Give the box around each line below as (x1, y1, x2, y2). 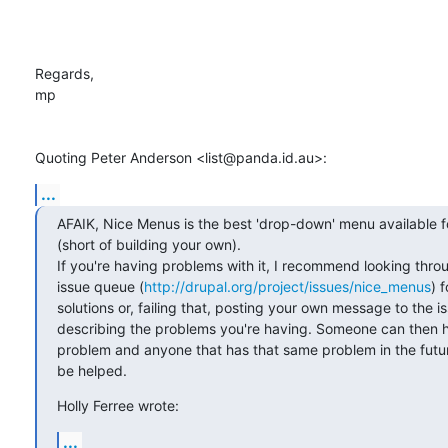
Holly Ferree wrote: (57, 397, 179, 415)
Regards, (35, 65, 94, 83)
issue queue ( (57, 278, 144, 296)
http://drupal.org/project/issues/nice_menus (144, 278, 431, 296)
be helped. (57, 362, 127, 380)
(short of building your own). (57, 236, 241, 254)
